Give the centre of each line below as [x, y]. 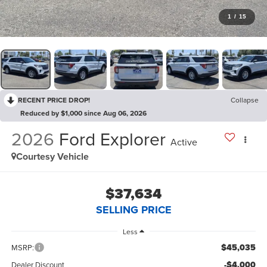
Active [184, 142]
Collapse [245, 100]
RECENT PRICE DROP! [54, 100]
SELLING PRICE [133, 209]
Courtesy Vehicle [52, 156]
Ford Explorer [112, 139]
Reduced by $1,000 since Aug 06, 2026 [83, 113]
